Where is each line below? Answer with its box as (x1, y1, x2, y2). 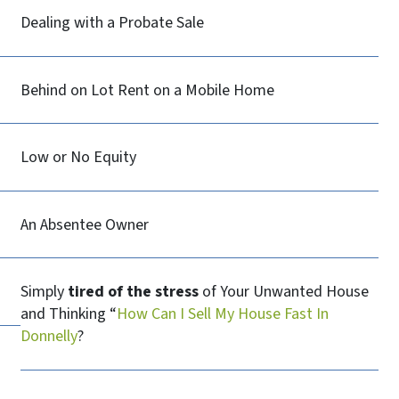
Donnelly (20, 325, 78, 348)
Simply (20, 281, 69, 304)
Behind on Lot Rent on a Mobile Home (20, 78, 275, 102)
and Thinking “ (20, 303, 118, 326)
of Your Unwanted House (199, 281, 370, 304)
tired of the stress (68, 281, 199, 304)
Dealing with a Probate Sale (20, 12, 205, 35)
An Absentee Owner (20, 213, 150, 236)
